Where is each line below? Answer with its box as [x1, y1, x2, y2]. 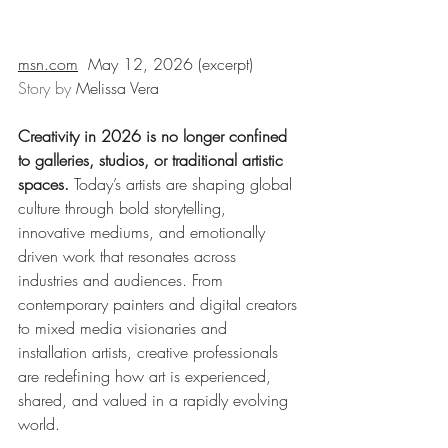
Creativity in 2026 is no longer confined [18, 125, 292, 148]
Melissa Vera [76, 77, 159, 100]
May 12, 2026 [88, 53, 198, 76]
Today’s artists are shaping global [74, 173, 297, 196]
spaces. [18, 173, 74, 196]
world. [18, 413, 60, 436]
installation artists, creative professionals [18, 341, 283, 364]
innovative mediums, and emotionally [18, 221, 270, 244]
